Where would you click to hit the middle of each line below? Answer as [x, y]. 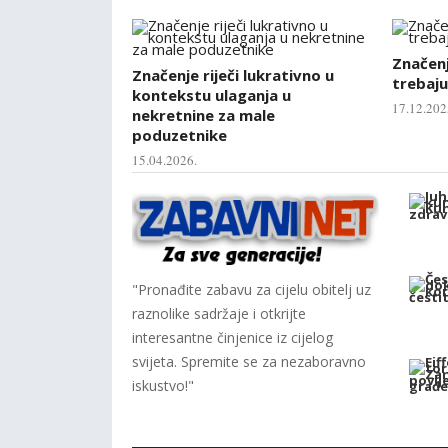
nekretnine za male [203, 114]
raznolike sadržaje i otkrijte [219, 313]
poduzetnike [179, 134]
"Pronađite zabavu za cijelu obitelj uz [251, 289]
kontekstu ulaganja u [211, 94]
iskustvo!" [163, 385]
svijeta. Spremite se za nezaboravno [249, 361]
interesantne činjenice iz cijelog [232, 337]
